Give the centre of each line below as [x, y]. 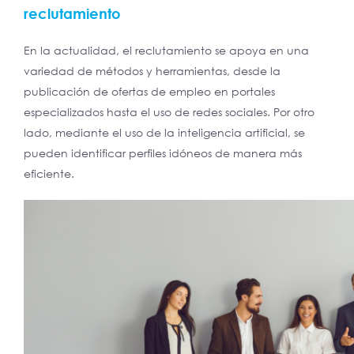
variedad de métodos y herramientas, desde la [152, 71]
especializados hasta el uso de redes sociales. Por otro [169, 112]
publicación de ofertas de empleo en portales [149, 92]
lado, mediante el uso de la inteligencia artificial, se [164, 133]
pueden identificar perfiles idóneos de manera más [163, 153]
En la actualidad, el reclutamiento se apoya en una [166, 51]
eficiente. [49, 174]
